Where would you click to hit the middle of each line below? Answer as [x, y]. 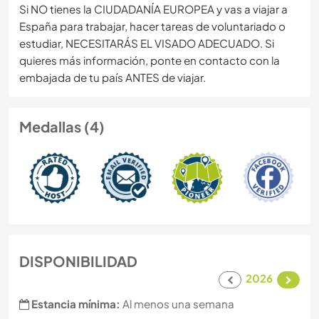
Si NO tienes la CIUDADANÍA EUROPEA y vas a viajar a [153, 9]
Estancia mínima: [76, 304]
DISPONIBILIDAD [78, 261]
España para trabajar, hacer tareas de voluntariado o [152, 26]
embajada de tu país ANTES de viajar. [113, 78]
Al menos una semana [177, 304]
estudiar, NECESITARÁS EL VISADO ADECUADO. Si [147, 43]
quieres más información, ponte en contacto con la [150, 61]
